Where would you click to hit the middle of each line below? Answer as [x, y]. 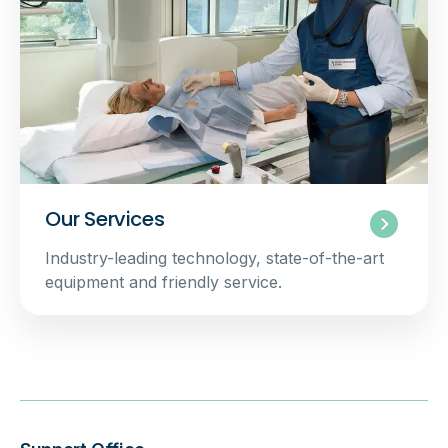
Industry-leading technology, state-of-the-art [214, 257]
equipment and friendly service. [163, 281]
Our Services [105, 218]
